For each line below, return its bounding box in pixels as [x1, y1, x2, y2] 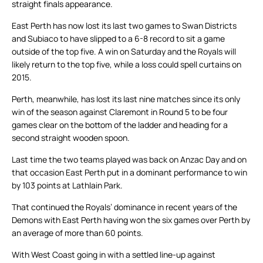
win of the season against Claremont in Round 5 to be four [12, 106, 228, 118]
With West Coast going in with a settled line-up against [12, 249, 215, 261]
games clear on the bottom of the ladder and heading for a [12, 119, 228, 131]
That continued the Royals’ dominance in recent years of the [12, 201, 237, 213]
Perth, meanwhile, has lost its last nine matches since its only [12, 93, 240, 105]
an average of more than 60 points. [12, 227, 143, 239]
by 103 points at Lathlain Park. [12, 180, 123, 191]
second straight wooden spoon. [12, 132, 130, 144]
